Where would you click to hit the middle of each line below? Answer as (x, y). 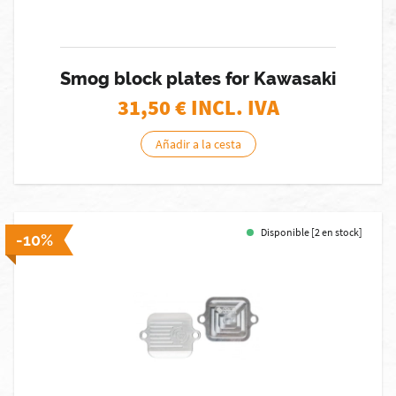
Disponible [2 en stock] (312, 232)
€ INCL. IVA (227, 107)
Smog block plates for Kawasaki (198, 79)
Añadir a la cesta (198, 144)
